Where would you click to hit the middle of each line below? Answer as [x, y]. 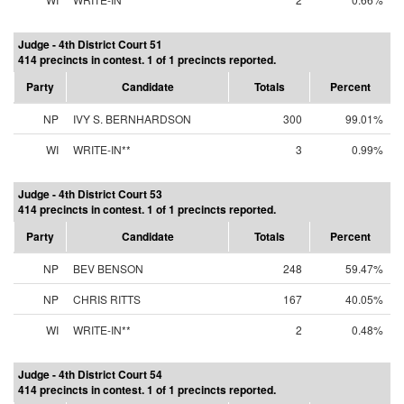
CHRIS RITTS [107, 299]
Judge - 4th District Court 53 [90, 194]
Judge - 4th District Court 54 [90, 374]
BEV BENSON [108, 268]
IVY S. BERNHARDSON [132, 119]
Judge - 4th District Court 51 [90, 44]
